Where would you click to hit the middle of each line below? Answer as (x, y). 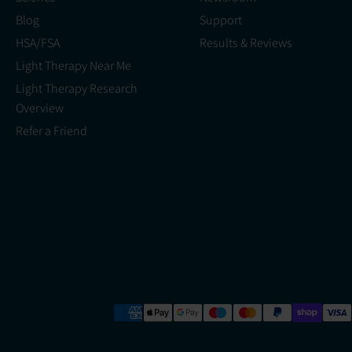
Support (220, 20)
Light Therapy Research (76, 89)
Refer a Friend (51, 131)
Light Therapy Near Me (73, 66)
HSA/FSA (37, 43)
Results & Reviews (246, 43)
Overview (39, 108)
